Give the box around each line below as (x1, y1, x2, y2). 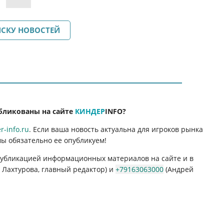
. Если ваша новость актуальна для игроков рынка (29, 124, 203, 134)
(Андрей (163, 164, 194, 174)
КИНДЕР (75, 106, 105, 116)
